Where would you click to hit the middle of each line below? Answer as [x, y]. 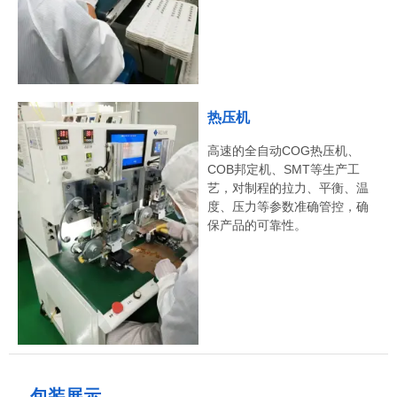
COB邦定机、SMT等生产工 [284, 170]
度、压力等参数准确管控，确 [288, 207]
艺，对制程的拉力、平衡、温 [288, 188]
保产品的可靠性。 [257, 226]
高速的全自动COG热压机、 [284, 151]
